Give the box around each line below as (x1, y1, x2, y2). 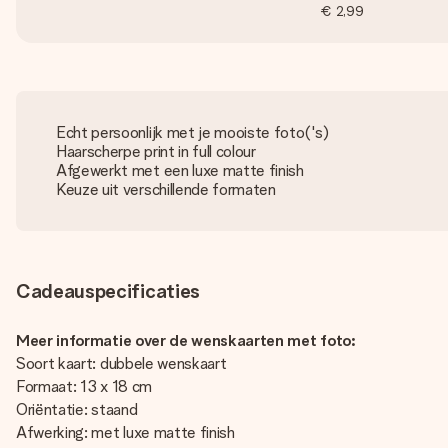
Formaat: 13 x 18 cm (16, 377, 152, 396)
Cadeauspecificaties (16, 279, 200, 303)
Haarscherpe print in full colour (56, 142, 256, 161)
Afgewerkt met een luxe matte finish (56, 161, 304, 180)
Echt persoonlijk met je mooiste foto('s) (56, 123, 329, 142)
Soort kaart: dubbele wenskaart (16, 354, 231, 373)
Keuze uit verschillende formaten (56, 180, 276, 199)
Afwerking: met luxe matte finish (16, 423, 239, 442)
